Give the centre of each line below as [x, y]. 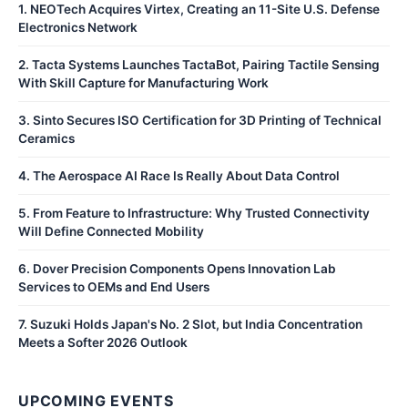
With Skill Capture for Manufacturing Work [143, 82]
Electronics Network [78, 27]
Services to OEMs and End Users [114, 286]
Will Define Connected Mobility [111, 231]
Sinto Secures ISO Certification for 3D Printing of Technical [207, 120]
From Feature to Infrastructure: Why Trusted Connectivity [201, 213]
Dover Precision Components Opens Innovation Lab [184, 268]
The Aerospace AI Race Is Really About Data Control [186, 175]
